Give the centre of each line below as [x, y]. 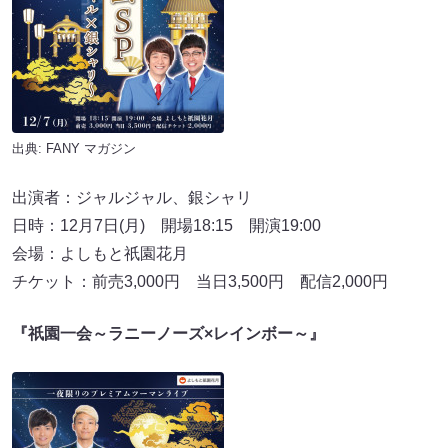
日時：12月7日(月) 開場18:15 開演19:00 [166, 226]
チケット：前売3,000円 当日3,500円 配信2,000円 [200, 282]
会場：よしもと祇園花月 [100, 254]
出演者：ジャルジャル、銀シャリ [132, 198]
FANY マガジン [91, 149]
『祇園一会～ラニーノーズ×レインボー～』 [168, 334]
